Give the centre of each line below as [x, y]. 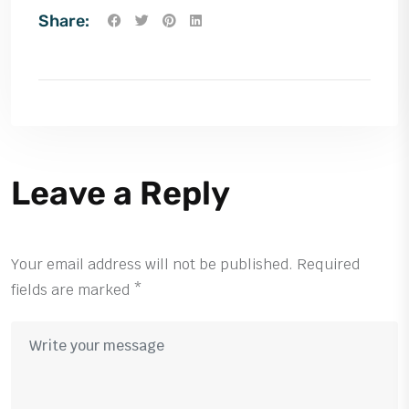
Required [328, 264]
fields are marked [72, 289]
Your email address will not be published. [152, 264]
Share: [64, 21]
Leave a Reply [121, 193]
